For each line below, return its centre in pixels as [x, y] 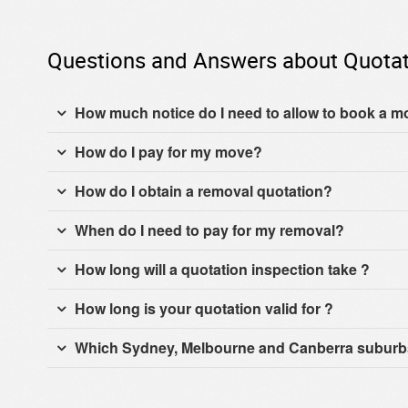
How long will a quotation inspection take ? [222, 269]
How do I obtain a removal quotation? [204, 190]
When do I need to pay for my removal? [209, 229]
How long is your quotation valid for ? [204, 308]
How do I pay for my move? [168, 151]
